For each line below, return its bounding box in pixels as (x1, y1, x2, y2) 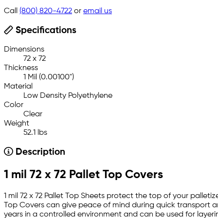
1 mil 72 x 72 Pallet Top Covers (4, 169, 163, 181)
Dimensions (4, 46, 44, 54)
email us (83, 7, 112, 16)
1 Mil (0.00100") (23, 73, 74, 82)
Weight (4, 120, 29, 128)
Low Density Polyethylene (23, 92, 112, 100)
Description (13, 148, 65, 157)
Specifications (13, 26, 76, 36)
